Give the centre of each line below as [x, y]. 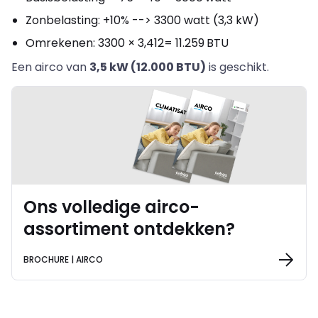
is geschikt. [237, 67]
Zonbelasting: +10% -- [85, 20]
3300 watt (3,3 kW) [205, 20]
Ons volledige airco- [111, 207]
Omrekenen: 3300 [77, 43]
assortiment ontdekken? [129, 229]
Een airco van [50, 67]
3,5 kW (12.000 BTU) [148, 67]
